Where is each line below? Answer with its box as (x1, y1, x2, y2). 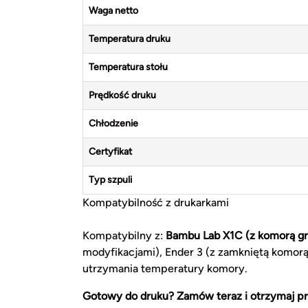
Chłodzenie (89, 118, 138, 130)
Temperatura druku (89, 33, 170, 45)
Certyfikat (89, 146, 132, 158)
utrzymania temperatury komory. (82, 262, 247, 276)
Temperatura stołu (89, 61, 168, 74)
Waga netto (89, 5, 138, 17)
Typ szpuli (89, 174, 132, 186)
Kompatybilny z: (82, 229, 166, 243)
